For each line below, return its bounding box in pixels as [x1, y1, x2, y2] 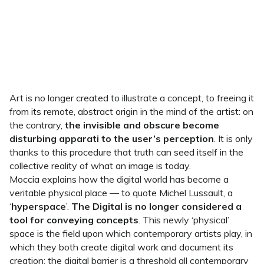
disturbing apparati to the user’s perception [9, 133, 214, 144]
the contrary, [9, 119, 62, 131]
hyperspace [11, 200, 66, 212]
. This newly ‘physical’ [138, 214, 229, 226]
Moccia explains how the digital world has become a [9, 173, 229, 185]
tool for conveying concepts [9, 214, 138, 226]
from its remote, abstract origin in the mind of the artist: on [9, 105, 253, 117]
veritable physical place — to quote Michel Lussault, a [9, 187, 233, 199]
